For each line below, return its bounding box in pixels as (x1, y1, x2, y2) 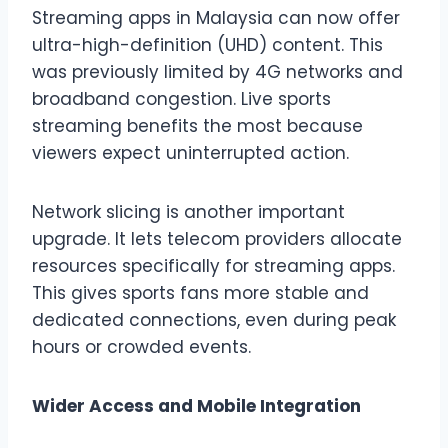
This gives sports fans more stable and (32, 280, 369, 305)
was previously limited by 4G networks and (32, 59, 403, 84)
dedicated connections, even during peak (32, 307, 396, 332)
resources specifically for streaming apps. (32, 253, 395, 278)
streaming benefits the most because (32, 113, 363, 138)
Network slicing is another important (32, 199, 345, 224)
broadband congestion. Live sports (32, 86, 331, 111)
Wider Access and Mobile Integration (32, 393, 361, 418)
